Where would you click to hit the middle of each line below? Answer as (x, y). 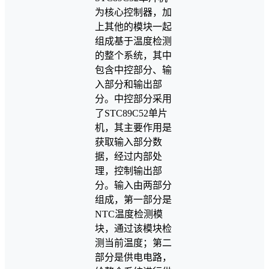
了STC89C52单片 (131, 113)
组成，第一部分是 (133, 200)
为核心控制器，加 (133, 13)
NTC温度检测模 (129, 214)
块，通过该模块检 (133, 229)
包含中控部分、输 (133, 70)
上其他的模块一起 (133, 27)
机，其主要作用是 (133, 128)
